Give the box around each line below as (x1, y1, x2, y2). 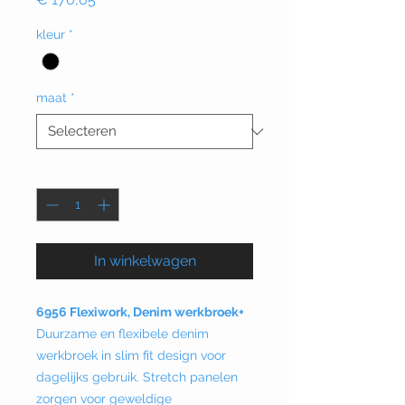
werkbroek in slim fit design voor (36, 348, 226, 363)
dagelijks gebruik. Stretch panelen (36, 370, 238, 385)
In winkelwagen (93, 252, 196, 270)
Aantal (36, 165, 74, 180)
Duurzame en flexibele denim (36, 326, 209, 342)
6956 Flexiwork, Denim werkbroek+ (36, 305, 244, 320)
